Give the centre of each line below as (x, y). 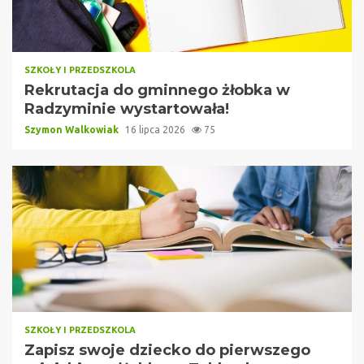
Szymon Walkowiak (73, 129)
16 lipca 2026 (156, 129)
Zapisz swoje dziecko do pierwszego (167, 350)
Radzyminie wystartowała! (127, 108)
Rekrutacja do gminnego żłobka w (157, 90)
